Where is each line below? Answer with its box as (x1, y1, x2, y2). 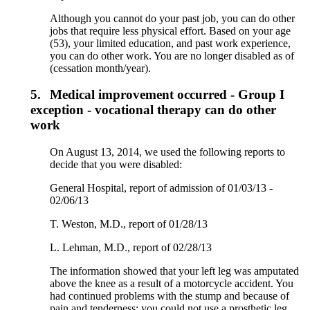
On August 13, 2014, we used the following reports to (50, 146, 286, 158)
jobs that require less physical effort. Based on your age (50, 24, 291, 37)
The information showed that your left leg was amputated (50, 265, 300, 277)
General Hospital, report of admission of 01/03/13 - (50, 182, 273, 194)
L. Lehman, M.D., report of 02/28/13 (50, 241, 212, 253)
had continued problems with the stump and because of (50, 290, 290, 302)
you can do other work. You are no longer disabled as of (50, 49, 295, 62)
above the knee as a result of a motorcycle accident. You (50, 277, 294, 289)
